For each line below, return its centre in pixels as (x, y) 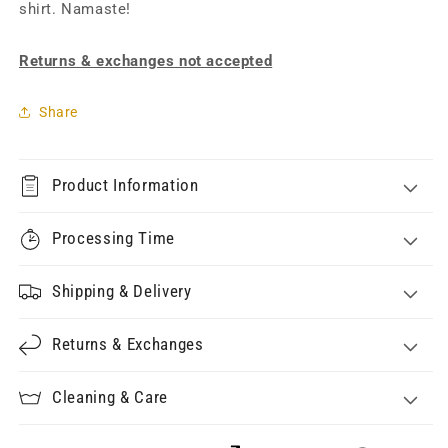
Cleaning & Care (110, 397)
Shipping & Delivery (122, 291)
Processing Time (113, 238)
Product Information (125, 185)
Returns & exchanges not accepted (146, 61)
